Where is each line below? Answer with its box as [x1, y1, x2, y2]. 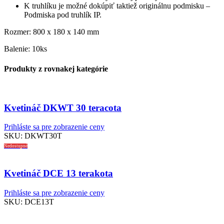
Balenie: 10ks [4, 44, 47, 53]
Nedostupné [4, 143, 27, 149]
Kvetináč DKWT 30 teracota [4, 102, 121, 113]
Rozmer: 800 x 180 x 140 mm [4, 27, 99, 36]
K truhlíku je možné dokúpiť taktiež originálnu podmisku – [24, 1, 210, 10]
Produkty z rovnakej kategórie [4, 64, 108, 73]
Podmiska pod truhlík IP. [24, 10, 101, 19]
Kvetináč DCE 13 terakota [4, 168, 113, 179]
